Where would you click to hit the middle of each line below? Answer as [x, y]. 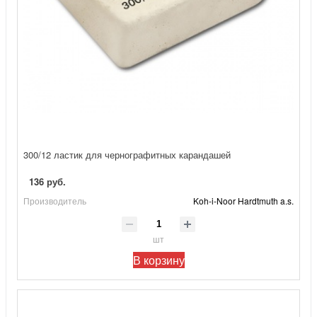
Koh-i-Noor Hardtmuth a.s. [243, 201]
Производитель [55, 201]
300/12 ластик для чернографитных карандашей [127, 155]
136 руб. [47, 182]
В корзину [158, 260]
